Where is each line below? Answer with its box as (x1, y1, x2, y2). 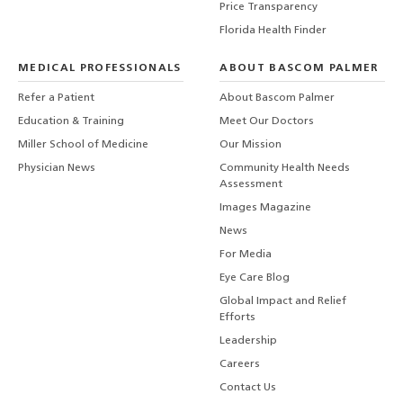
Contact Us (219, 382, 277, 394)
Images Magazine (219, 202, 312, 214)
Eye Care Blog (219, 273, 291, 284)
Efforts (219, 312, 256, 324)
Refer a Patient (18, 93, 94, 104)
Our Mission (219, 139, 282, 151)
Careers (219, 359, 261, 371)
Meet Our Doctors (219, 116, 315, 128)
